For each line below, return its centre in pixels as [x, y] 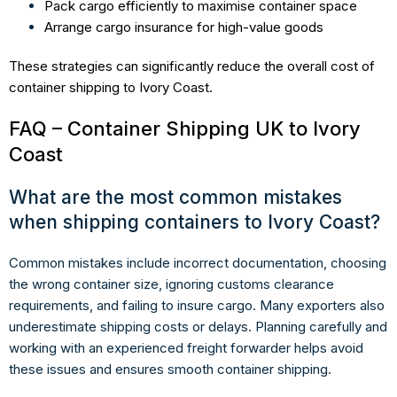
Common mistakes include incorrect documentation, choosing [198, 262]
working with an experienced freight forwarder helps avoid [186, 347]
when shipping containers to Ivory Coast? [195, 222]
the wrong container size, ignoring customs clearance [171, 284]
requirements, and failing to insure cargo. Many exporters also [197, 305]
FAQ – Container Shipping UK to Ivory [185, 128]
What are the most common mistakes [175, 197]
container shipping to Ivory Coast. [113, 87]
